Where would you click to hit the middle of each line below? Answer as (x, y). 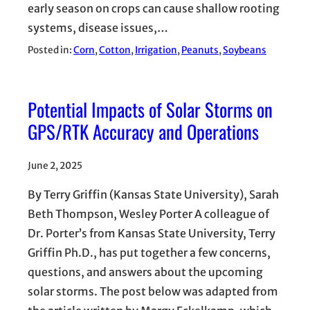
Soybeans (245, 50)
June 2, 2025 (55, 166)
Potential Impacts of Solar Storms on (150, 110)
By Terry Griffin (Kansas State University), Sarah (153, 195)
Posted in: (51, 50)
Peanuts (200, 50)
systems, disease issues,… (98, 27)
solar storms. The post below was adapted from (153, 292)
